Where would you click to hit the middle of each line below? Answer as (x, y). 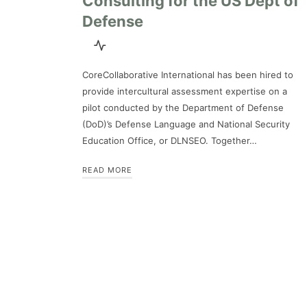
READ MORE (107, 170)
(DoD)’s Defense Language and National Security (186, 124)
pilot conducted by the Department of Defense (183, 107)
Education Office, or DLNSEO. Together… (170, 140)
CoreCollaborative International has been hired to (188, 74)
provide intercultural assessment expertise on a (185, 91)
